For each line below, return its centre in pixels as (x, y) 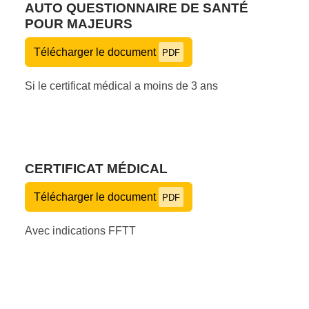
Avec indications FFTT (80, 230)
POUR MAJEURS (79, 23)
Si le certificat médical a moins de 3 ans (121, 86)
